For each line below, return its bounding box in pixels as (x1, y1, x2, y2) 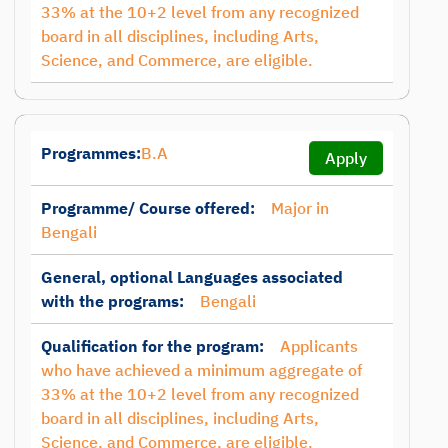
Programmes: (41, 143, 141, 163)
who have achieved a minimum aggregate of (41, 360, 362, 380)
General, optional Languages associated (41, 267, 343, 287)
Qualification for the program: (41, 336, 264, 356)
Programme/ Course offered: (41, 198, 255, 218)
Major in (271, 198, 329, 218)
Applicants (280, 336, 358, 356)
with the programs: (41, 291, 184, 311)
